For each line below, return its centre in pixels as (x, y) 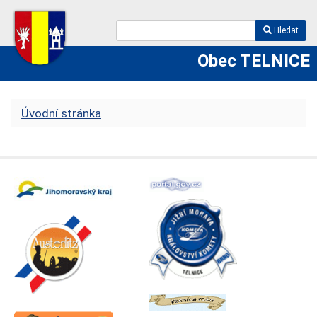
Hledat (285, 30)
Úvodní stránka (61, 113)
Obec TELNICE (254, 61)
